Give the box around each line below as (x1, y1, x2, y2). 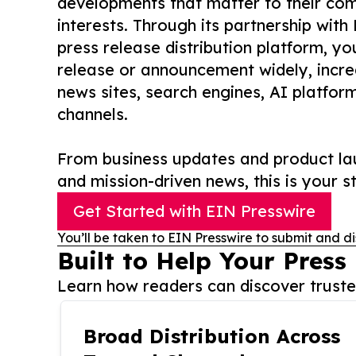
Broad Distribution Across (83, 324, 340, 348)
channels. (57, 104, 128, 124)
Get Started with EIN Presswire (73, 201, 315, 221)
